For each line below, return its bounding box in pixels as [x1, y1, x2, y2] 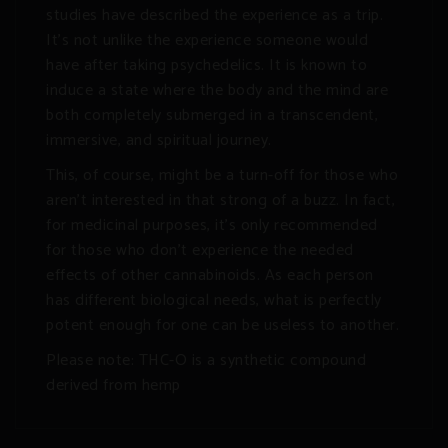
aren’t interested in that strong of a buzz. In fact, [46, 187, 395, 215]
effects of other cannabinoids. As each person [46, 262, 374, 290]
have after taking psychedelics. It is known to [46, 52, 367, 80]
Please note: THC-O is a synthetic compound [46, 347, 366, 375]
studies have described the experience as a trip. [46, 2, 383, 30]
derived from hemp [46, 372, 181, 400]
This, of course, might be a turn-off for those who [46, 162, 398, 190]
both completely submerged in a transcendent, [46, 102, 378, 130]
